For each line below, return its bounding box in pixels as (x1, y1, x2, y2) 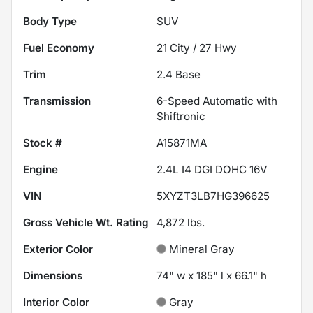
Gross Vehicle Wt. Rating (23, 215, 149, 229)
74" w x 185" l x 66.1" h (156, 268, 267, 282)
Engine (23, 162, 58, 176)
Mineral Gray (169, 242, 235, 256)
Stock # (23, 136, 62, 150)
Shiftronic (156, 109, 205, 123)
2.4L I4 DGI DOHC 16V (156, 162, 267, 176)
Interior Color (23, 295, 89, 309)
